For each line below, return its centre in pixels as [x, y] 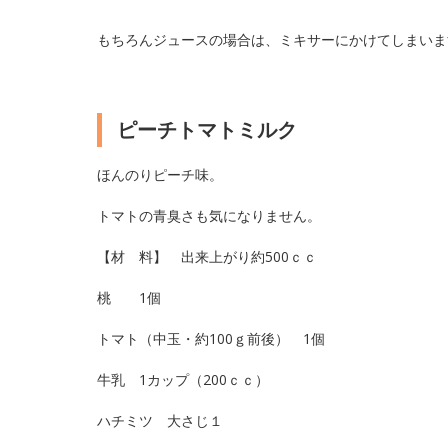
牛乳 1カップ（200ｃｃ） [189, 379]
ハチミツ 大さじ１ [159, 420]
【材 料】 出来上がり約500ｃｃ [206, 256]
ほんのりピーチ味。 [159, 174]
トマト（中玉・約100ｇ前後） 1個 [210, 338]
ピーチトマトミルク [206, 130]
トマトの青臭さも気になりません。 [208, 215]
